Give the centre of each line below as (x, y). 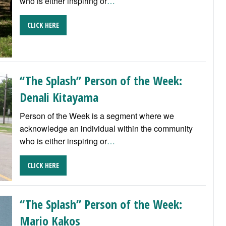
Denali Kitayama (59, 97)
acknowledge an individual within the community (106, 128)
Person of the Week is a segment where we (97, 116)
